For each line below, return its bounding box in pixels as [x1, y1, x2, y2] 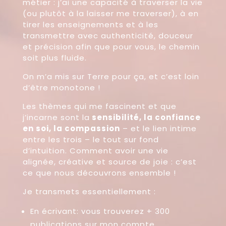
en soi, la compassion [22, 123, 120, 134]
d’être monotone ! [22, 82, 100, 93]
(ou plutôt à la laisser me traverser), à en [22, 8, 199, 19]
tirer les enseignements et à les [22, 19, 158, 30]
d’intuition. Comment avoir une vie [22, 145, 168, 156]
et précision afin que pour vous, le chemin [22, 41, 200, 52]
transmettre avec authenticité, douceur [22, 30, 193, 41]
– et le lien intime [120, 123, 197, 134]
